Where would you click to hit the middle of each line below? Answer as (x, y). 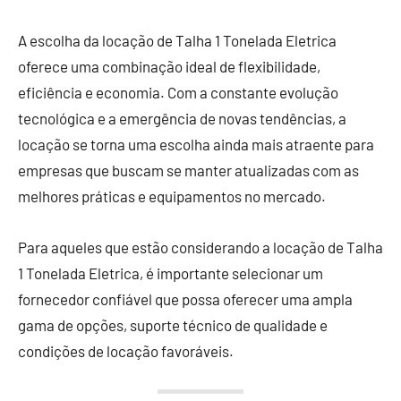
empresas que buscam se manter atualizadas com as (188, 170)
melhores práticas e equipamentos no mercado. (172, 196)
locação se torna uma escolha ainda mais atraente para (196, 144)
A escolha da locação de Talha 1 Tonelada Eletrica (177, 40)
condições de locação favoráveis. (126, 350)
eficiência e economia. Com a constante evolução (178, 92)
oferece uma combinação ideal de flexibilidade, (169, 66)
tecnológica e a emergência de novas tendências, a (182, 118)
